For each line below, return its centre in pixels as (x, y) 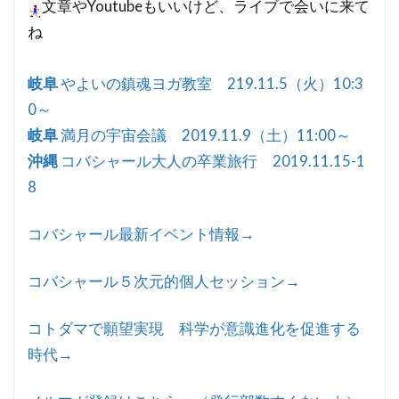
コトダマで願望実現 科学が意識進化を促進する (194, 329)
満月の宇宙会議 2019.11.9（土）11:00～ (204, 135)
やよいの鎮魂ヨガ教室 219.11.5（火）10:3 (211, 84)
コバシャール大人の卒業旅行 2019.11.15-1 (212, 161)
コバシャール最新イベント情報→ (141, 234)
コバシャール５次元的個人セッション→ (164, 281)
